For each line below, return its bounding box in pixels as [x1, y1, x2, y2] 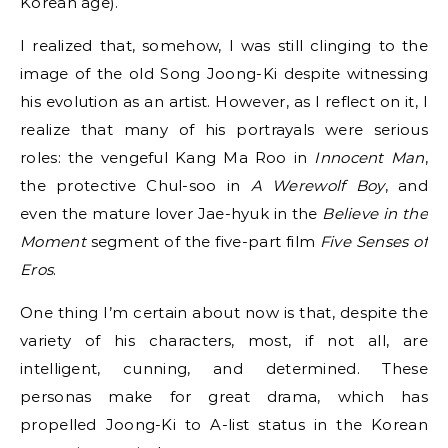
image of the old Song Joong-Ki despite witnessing [20, 64, 428, 84]
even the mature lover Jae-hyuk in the [20, 204, 323, 224]
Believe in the [322, 204, 428, 224]
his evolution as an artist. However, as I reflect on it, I [20, 92, 428, 112]
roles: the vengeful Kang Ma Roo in [20, 148, 315, 168]
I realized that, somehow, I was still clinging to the [20, 36, 428, 56]
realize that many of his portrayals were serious [20, 120, 428, 140]
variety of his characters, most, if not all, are [20, 331, 428, 351]
